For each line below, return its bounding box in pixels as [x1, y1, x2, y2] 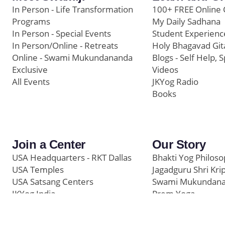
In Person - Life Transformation [12, 3, 133, 15]
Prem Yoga [152, 187, 195, 199]
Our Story [152, 137, 206, 151]
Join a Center [12, 137, 85, 151]
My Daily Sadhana [152, 15, 220, 27]
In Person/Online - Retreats [12, 39, 118, 51]
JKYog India [12, 187, 55, 199]
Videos [152, 63, 178, 75]
